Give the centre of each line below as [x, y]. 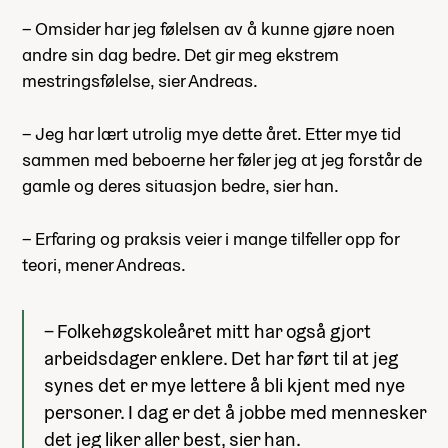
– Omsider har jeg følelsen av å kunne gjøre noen [208, 28]
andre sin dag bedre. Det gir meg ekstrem [180, 54]
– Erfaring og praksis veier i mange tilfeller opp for [210, 238]
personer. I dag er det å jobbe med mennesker [235, 411]
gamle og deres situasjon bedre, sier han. [180, 185]
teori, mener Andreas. [104, 264]
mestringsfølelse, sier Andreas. [140, 80]
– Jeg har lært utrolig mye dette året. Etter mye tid [211, 133]
